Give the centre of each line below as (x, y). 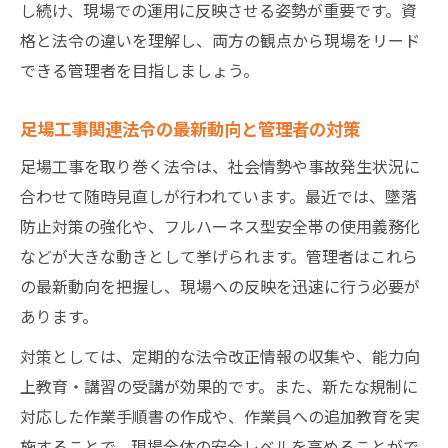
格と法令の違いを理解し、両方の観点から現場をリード (220, 39)
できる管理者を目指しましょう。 (139, 69)
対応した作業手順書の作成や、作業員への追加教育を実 (220, 415)
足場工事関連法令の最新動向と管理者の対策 (190, 127)
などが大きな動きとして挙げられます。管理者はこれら (219, 255)
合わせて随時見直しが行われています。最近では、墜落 (218, 195)
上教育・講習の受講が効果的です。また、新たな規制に (219, 385)
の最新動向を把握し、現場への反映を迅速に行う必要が (220, 285)
